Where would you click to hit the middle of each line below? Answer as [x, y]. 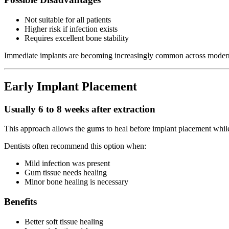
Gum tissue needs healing [66, 173]
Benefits [20, 202]
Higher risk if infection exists [71, 29]
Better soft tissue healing [64, 221]
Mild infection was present [67, 164]
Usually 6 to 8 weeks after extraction [80, 109]
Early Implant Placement [71, 86]
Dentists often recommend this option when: [75, 146]
